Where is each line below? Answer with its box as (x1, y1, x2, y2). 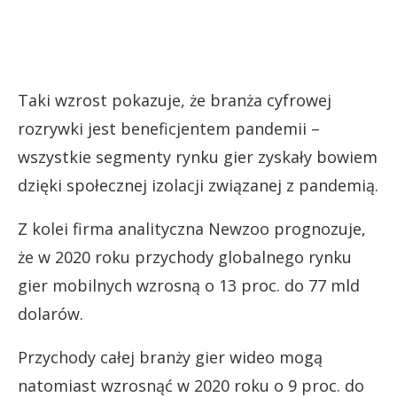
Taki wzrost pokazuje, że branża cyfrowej (18, 89, 331, 111)
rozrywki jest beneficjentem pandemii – (18, 117, 320, 139)
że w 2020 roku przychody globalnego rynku (18, 245, 352, 268)
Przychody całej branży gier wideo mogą (18, 346, 323, 368)
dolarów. (18, 302, 83, 324)
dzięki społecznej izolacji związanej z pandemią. (18, 174, 378, 196)
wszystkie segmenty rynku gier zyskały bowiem (18, 145, 378, 167)
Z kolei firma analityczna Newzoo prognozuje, (18, 217, 366, 239)
